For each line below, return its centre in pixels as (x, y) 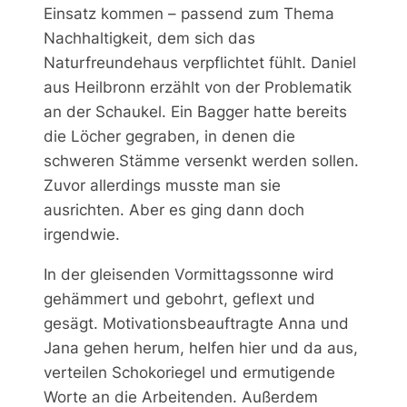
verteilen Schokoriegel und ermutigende (189, 372)
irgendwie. (82, 234)
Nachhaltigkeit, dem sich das (149, 38)
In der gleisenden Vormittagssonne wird (189, 274)
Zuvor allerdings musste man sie (162, 185)
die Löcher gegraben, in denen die (169, 136)
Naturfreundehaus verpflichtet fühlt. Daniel (200, 62)
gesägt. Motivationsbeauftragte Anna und (196, 323)
